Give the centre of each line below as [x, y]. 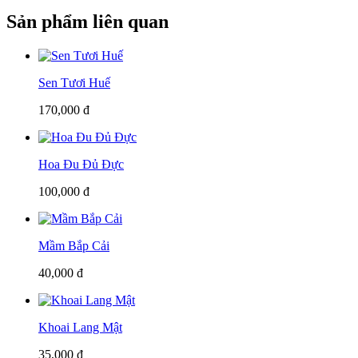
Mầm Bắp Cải [74, 245]
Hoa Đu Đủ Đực [81, 164]
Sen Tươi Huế [74, 82]
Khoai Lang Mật [80, 327]
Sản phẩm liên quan [88, 21]
